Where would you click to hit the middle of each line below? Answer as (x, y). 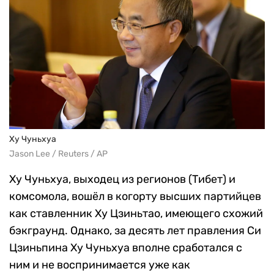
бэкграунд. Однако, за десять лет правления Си (135, 231)
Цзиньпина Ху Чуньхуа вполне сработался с (126, 248)
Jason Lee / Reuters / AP (58, 154)
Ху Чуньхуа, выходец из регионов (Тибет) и (122, 180)
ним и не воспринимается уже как (100, 265)
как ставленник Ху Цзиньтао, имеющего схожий (136, 214)
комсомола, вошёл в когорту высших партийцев (135, 197)
